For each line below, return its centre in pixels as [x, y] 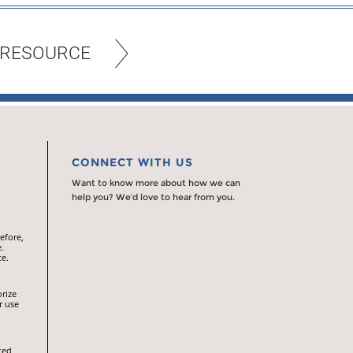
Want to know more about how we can [156, 182]
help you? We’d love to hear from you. [153, 197]
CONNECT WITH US [132, 162]
